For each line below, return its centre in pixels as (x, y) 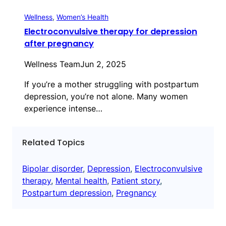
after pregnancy (59, 44)
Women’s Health (82, 17)
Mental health (81, 180)
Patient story (136, 180)
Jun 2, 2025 (103, 64)
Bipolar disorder (52, 168)
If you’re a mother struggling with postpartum (111, 84)
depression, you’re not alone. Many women (106, 97)
